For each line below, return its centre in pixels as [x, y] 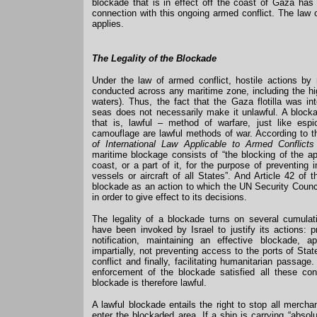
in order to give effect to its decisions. [169, 197]
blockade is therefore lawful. [149, 283]
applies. [108, 24]
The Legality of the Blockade [154, 58]
